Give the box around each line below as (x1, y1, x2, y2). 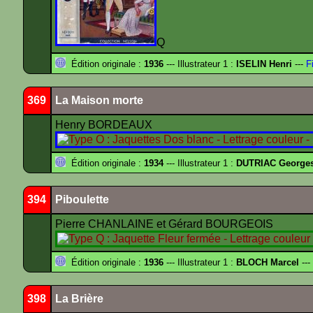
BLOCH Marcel (236, 257, 299, 268)
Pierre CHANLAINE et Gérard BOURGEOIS (55, 218, 276, 230)
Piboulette (55, 194, 109, 205)
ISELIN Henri (236, 59, 292, 69)
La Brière (55, 293, 103, 305)
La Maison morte (55, 94, 143, 106)
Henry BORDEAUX (55, 119, 155, 131)
